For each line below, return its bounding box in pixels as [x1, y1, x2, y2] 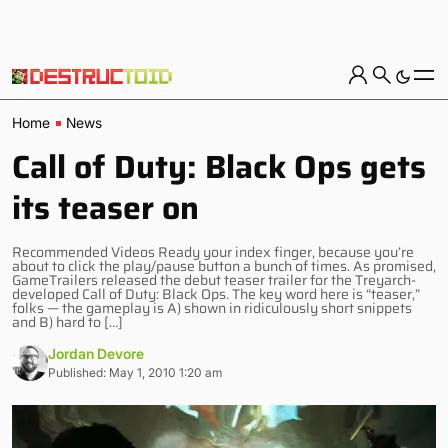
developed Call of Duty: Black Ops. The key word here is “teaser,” [12, 283, 420, 305]
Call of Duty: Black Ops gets [12, 142, 426, 192]
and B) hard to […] [12, 311, 123, 333]
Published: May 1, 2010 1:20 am [48, 365, 222, 380]
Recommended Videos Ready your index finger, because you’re [12, 241, 414, 263]
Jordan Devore [48, 345, 144, 362]
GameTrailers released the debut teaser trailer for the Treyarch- [12, 269, 416, 291]
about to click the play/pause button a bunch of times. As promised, [12, 255, 436, 277]
